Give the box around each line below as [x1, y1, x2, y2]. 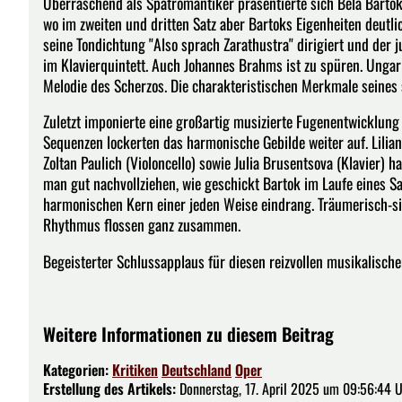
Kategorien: [43, 358, 112, 380]
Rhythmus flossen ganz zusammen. [43, 213, 240, 237]
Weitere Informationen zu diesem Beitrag [43, 319, 334, 347]
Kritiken [112, 358, 158, 380]
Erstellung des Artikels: [43, 377, 176, 399]
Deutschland [162, 358, 232, 380]
